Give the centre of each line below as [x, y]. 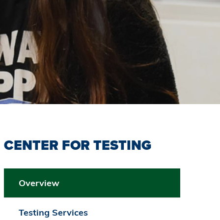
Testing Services [53, 213]
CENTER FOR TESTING [77, 145]
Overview [39, 183]
